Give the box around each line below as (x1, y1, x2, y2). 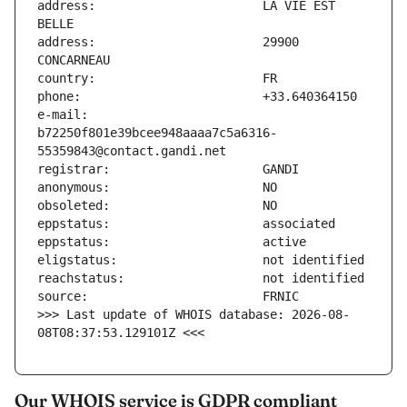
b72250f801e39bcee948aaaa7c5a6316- (37, 125, 277, 141)
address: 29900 (37, 35, 299, 50)
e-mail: (37, 107, 88, 123)
